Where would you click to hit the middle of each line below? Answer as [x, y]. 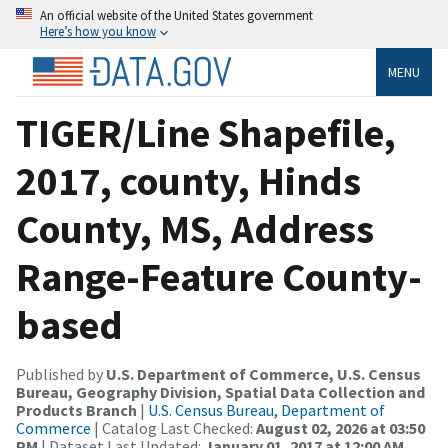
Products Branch [76, 409]
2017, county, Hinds [188, 180]
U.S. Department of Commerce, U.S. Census [263, 373]
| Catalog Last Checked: [173, 427]
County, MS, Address [195, 228]
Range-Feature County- [219, 276]
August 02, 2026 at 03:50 [340, 427]
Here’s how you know [98, 31]
